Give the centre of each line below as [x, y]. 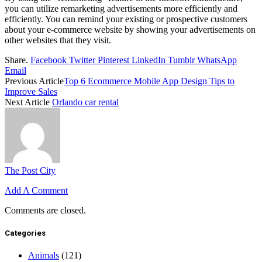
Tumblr [181, 60]
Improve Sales [31, 91]
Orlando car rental [85, 102]
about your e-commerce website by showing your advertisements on [130, 29]
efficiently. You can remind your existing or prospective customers [126, 19]
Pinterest [113, 60]
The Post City [30, 170]
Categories [25, 233]
